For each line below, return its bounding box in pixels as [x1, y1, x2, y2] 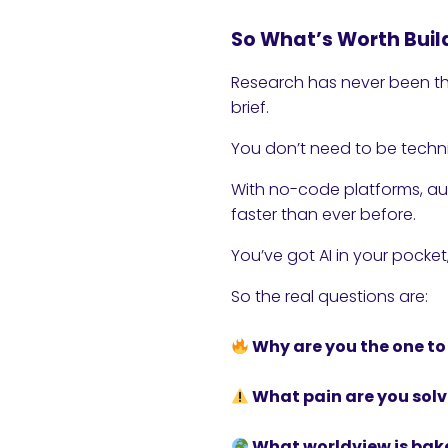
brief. [231, 96, 269, 119]
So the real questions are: [231, 285, 428, 308]
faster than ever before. [231, 203, 416, 226]
